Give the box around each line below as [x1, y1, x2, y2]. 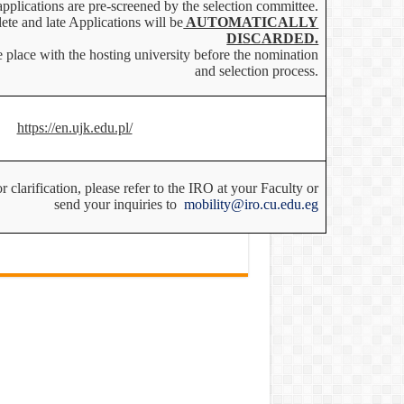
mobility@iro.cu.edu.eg [184, 197, 319, 212]
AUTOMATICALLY [183, 14, 319, 30]
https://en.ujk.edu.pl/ [16, 120, 133, 135]
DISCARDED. [226, 31, 319, 46]
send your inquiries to [54, 197, 185, 212]
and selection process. [195, 63, 319, 78]
